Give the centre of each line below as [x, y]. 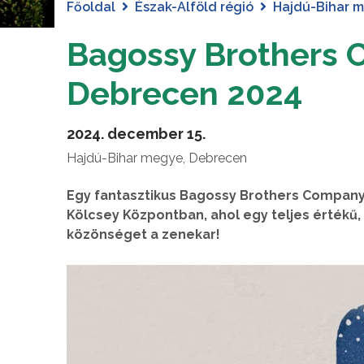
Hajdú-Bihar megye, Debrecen [157, 158]
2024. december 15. [136, 133]
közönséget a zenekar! [143, 234]
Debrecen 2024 [184, 93]
